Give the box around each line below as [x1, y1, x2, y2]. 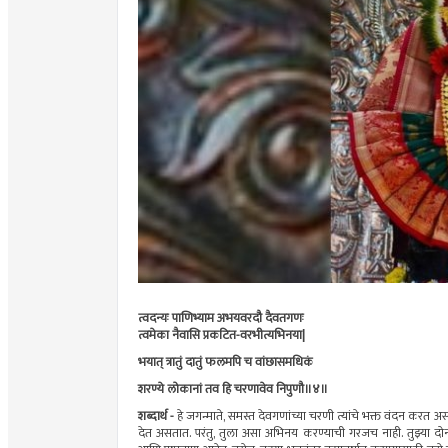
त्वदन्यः [138, 308, 169, 330]
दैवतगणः [265, 308, 304, 330]
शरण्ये [138, 379, 164, 401]
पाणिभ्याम [172, 308, 214, 330]
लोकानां [167, 379, 202, 401]
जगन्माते [186, 406, 224, 428]
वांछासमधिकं [255, 352, 313, 374]
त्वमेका [138, 325, 169, 347]
